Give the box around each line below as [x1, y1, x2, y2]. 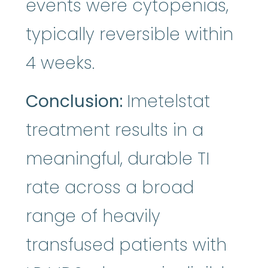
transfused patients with [26, 233, 227, 257]
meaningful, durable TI [26, 147, 209, 171]
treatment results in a [26, 118, 203, 142]
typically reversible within [26, 23, 233, 47]
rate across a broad [26, 176, 194, 200]
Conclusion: [26, 90, 127, 114]
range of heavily [26, 205, 160, 229]
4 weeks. [26, 51, 95, 75]
